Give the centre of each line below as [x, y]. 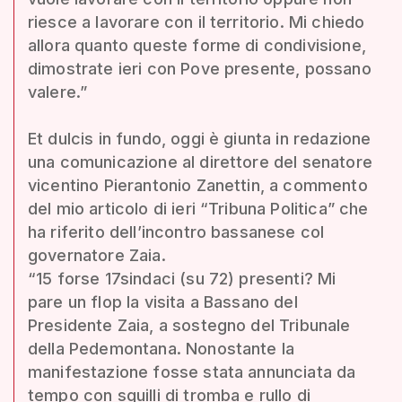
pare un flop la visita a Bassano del [163, 301]
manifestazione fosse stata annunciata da [192, 371]
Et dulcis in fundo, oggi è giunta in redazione [200, 138]
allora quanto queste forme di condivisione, [197, 45]
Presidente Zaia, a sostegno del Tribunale [189, 325]
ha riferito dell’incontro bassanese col [176, 232]
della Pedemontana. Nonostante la [162, 348]
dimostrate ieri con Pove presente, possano [200, 68]
